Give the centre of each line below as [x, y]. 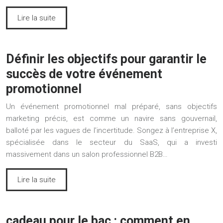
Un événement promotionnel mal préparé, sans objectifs [111, 106]
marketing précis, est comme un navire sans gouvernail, [111, 118]
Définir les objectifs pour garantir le [106, 59]
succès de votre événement [84, 74]
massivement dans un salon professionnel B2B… [87, 154]
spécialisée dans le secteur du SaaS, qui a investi [111, 142]
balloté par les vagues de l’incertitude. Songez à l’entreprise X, [111, 130]
